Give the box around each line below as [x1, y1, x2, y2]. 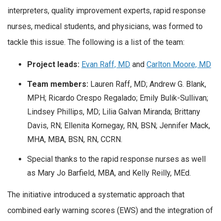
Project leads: [27, 60, 79, 70]
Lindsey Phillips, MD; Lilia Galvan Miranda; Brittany [27, 107, 200, 117]
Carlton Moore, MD [147, 60, 211, 70]
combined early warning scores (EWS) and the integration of [7, 206, 213, 216]
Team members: [27, 79, 88, 89]
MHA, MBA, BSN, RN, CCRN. [27, 135, 122, 145]
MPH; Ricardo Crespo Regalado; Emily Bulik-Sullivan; [27, 93, 208, 103]
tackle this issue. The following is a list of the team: [7, 37, 184, 47]
